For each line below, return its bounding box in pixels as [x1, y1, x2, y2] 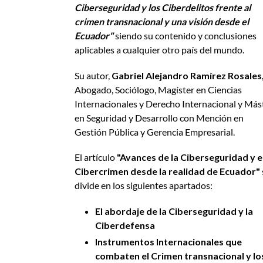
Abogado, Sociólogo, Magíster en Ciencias [75, 83, 242, 95]
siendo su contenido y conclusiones [115, 30, 257, 42]
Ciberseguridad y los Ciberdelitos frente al [75, 2, 251, 14]
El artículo [75, 151, 115, 163]
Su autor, [75, 69, 110, 81]
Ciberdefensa [95, 219, 155, 231]
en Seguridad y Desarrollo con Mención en [75, 112, 244, 123]
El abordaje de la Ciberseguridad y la [95, 205, 253, 217]
